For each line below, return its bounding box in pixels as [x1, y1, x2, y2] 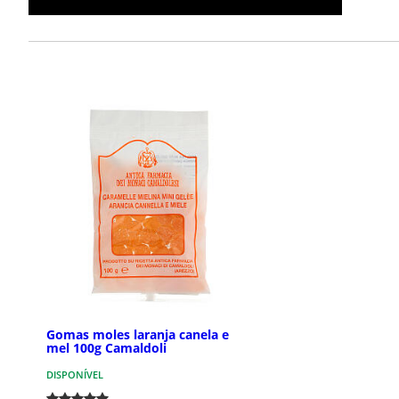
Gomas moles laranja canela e [46, 326, 229, 344]
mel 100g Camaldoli [46, 339, 167, 357]
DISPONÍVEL [46, 368, 103, 382]
